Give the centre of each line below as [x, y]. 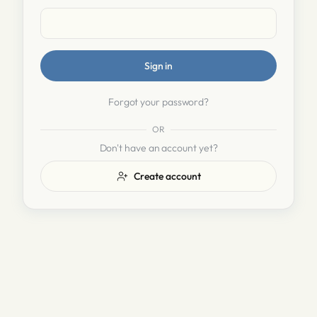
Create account [167, 176]
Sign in [158, 66]
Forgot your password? [158, 102]
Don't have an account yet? [158, 148]
